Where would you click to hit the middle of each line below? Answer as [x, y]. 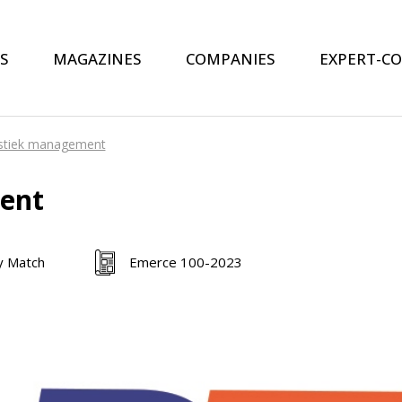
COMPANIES [230, 58]
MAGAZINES [96, 58]
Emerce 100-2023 [185, 262]
